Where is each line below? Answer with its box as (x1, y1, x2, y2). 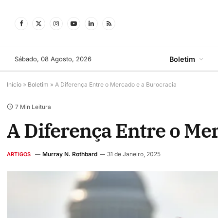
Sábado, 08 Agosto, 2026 (15, 54, 91, 63)
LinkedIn (91, 23, 118, 32)
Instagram (55, 23, 88, 32)
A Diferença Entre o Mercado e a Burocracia (55, 81, 177, 88)
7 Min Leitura (15, 103, 51, 110)
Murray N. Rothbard (42, 150, 97, 158)
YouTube (73, 23, 101, 32)
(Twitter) (38, 34, 65, 42)
